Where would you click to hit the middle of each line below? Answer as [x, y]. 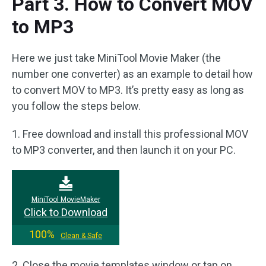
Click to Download [66, 212]
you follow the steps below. [76, 106]
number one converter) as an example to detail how [132, 74]
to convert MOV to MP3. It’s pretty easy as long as [128, 90]
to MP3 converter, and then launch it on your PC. [124, 150]
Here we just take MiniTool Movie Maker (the [116, 58]
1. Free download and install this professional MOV [130, 134]
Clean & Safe [81, 235]
